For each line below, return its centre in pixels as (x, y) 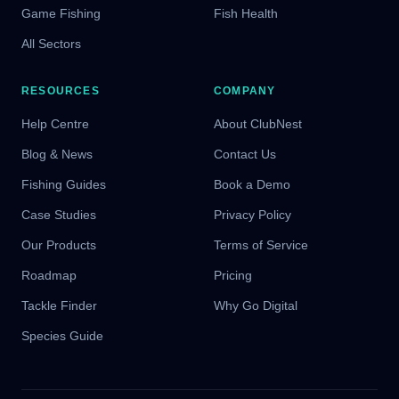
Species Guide (62, 336)
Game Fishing (61, 14)
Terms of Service (261, 245)
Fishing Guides (64, 185)
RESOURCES (61, 91)
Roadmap (49, 276)
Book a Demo (252, 185)
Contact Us (245, 155)
